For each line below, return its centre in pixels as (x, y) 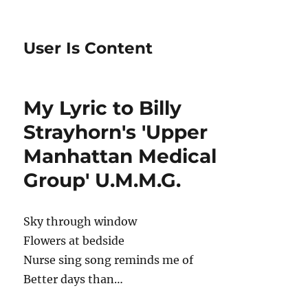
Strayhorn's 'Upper (116, 132)
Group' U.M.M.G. (102, 180)
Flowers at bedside (74, 241)
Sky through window (80, 221)
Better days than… (74, 279)
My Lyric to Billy (103, 108)
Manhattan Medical (120, 156)
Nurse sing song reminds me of (109, 260)
